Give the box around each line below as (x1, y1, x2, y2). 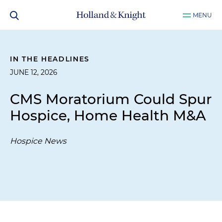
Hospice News (10, 136, 66, 146)
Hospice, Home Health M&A (10, 107, 206, 124)
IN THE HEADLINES (10, 55, 90, 63)
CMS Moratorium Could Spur (10, 91, 212, 108)
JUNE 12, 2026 (10, 68, 57, 77)
